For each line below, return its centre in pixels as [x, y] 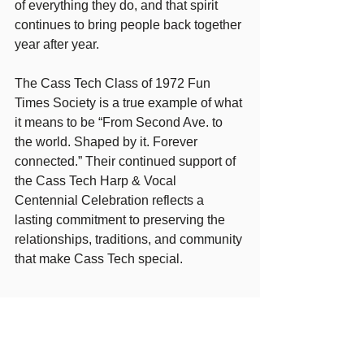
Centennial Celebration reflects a [111, 200]
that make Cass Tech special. [99, 258]
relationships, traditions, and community [130, 239]
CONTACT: [47, 321]
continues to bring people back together [130, 24]
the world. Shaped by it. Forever [108, 141]
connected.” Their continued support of [127, 161]
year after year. [57, 44]
